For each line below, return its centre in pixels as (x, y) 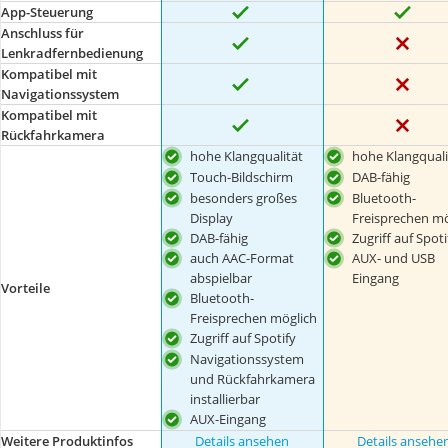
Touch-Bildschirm (242, 176)
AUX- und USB (393, 258)
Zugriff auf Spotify (243, 338)
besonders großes (244, 197)
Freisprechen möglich (254, 318)
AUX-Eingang (228, 419)
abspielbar (221, 278)
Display (212, 217)
